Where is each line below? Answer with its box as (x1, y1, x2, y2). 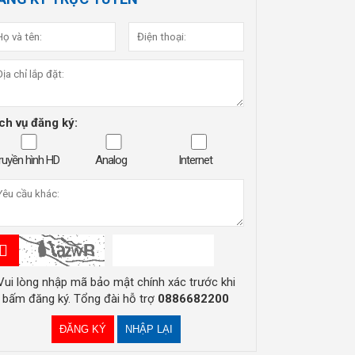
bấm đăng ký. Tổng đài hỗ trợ (2, 291, 158, 306)
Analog (94, 152, 127, 167)
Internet (178, 152, 213, 167)
